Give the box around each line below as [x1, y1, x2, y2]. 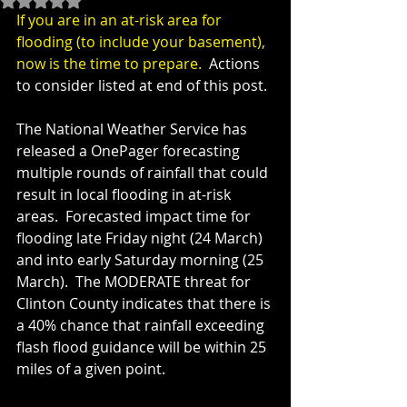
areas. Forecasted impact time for [16, 206, 254, 226]
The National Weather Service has [16, 119, 251, 139]
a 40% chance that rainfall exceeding [16, 315, 268, 335]
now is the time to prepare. [16, 54, 209, 74]
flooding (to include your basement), [16, 32, 269, 52]
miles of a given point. [16, 359, 173, 379]
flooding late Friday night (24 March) [16, 228, 266, 248]
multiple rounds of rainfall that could [16, 163, 272, 183]
